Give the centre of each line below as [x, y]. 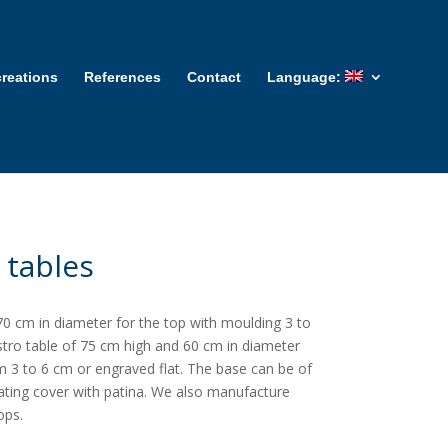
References [123, 77]
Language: [306, 77]
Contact [214, 77]
